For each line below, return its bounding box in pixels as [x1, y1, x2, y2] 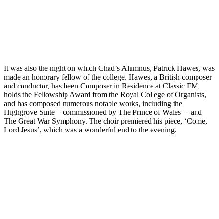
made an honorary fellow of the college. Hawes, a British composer [4, 72, 212, 81]
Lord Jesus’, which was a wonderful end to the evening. [4, 125, 176, 134]
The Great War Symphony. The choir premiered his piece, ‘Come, [4, 116, 207, 125]
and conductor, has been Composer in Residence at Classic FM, [4, 81, 200, 90]
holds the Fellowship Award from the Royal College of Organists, [4, 90, 206, 99]
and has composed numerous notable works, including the [4, 99, 182, 108]
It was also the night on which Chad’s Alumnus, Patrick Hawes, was [4, 64, 215, 72]
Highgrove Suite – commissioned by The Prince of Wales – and [4, 108, 202, 116]
